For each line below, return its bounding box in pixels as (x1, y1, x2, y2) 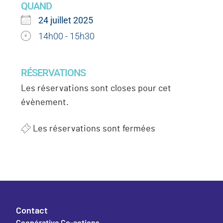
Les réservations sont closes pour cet (21, 84, 172, 93)
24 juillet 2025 (38, 15, 94, 25)
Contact (16, 205, 48, 216)
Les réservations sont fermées (31, 124, 156, 133)
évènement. (21, 98, 69, 107)
